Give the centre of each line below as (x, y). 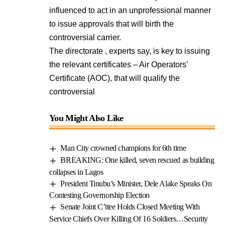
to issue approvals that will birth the (111, 24)
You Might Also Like (86, 118)
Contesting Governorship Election (99, 195)
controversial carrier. (85, 37)
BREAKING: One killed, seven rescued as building (137, 160)
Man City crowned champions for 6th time (123, 148)
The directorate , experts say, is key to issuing (130, 51)
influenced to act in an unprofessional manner (130, 10)
